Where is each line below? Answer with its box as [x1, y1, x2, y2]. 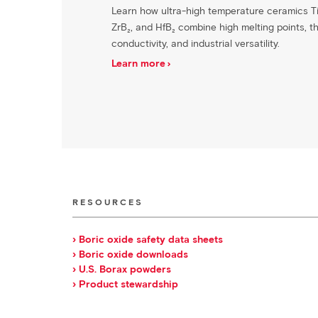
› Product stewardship [72, 278, 178, 290]
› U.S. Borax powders [72, 263, 171, 275]
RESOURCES [72, 197, 143, 207]
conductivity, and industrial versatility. [111, 38, 280, 50]
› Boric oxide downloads [72, 248, 188, 261]
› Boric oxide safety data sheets [72, 234, 223, 246]
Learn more [111, 57, 165, 70]
